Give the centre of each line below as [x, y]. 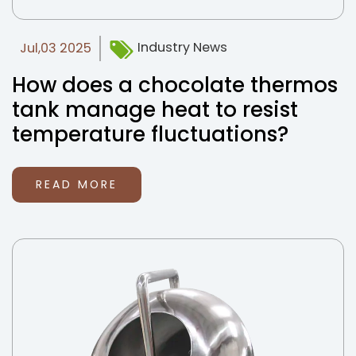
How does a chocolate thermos [175, 85]
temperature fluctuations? [150, 134]
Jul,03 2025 [56, 48]
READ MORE [77, 184]
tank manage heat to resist [155, 110]
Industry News [181, 48]
